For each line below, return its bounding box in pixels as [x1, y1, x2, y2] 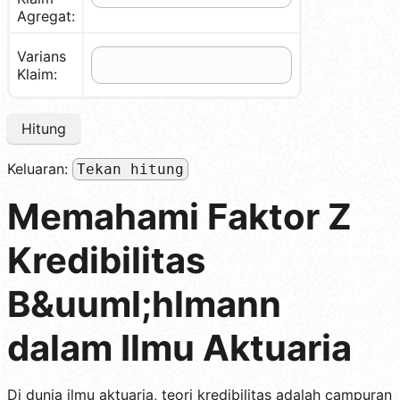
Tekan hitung [77, 160, 184, 178]
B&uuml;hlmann [7, 281, 281, 326]
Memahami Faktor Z [7, 194, 352, 238]
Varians [17, 46, 66, 65]
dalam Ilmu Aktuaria [7, 325, 352, 370]
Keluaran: [7, 159, 72, 178]
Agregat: [17, 6, 75, 25]
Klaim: [17, 64, 57, 83]
